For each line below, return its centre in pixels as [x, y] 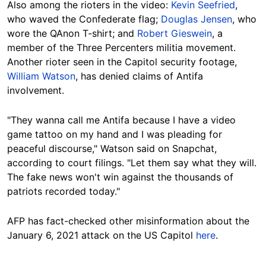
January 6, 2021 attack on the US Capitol [102, 235]
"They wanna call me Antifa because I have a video [121, 120]
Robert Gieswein [175, 34]
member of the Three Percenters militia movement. [121, 48]
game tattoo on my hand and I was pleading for [115, 134]
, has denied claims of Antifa [139, 76]
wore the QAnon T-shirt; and [72, 34]
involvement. [36, 91]
